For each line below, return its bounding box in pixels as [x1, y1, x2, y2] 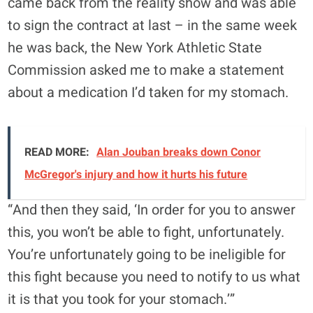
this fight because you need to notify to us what [8, 266, 301, 287]
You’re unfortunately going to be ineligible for [8, 244, 286, 265]
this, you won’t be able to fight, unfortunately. [8, 221, 285, 242]
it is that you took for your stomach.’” [8, 289, 235, 310]
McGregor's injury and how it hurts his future [24, 166, 248, 183]
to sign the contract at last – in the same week [8, 15, 298, 36]
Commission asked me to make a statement [8, 59, 285, 80]
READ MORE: [24, 143, 90, 161]
